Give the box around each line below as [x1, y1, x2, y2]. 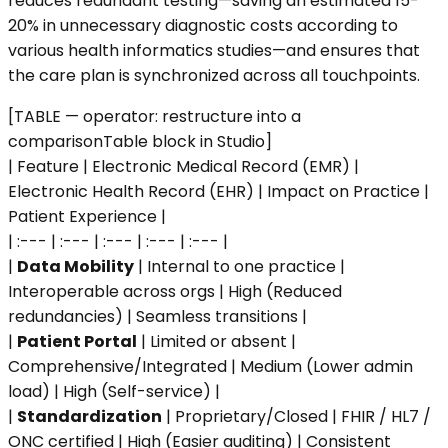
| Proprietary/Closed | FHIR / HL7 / [162, 404, 431, 428]
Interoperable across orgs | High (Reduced [8, 279, 342, 303]
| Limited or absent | [137, 329, 296, 353]
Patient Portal [17, 329, 137, 353]
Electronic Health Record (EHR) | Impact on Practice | [8, 179, 429, 203]
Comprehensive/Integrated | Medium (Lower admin [8, 354, 413, 378]
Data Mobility [17, 254, 134, 278]
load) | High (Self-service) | [8, 379, 220, 403]
